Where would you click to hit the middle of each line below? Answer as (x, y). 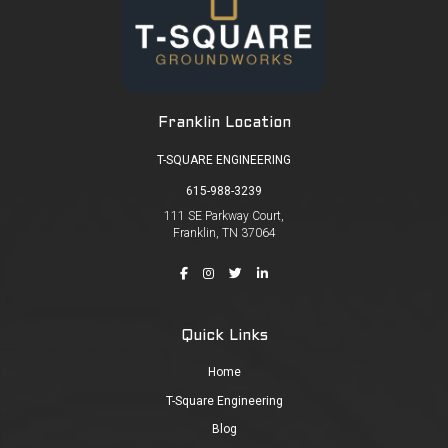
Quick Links (224, 336)
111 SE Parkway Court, (224, 215)
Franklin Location (224, 123)
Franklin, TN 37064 (224, 232)
